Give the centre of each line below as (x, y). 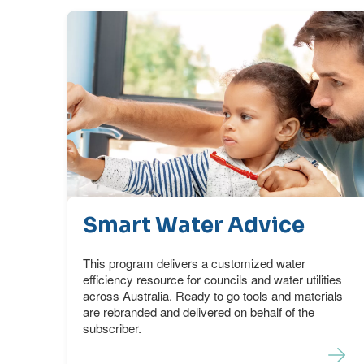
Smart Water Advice (194, 226)
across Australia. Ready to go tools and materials (213, 296)
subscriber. (113, 328)
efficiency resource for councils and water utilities (213, 279)
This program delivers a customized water (195, 263)
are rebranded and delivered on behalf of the (199, 312)
